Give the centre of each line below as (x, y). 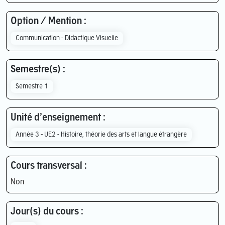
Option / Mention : (48, 21)
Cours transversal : (49, 166)
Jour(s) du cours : (47, 212)
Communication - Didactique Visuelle (67, 38)
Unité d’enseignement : (58, 118)
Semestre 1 (32, 86)
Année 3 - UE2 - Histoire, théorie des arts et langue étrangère (101, 135)
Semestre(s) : (38, 70)
